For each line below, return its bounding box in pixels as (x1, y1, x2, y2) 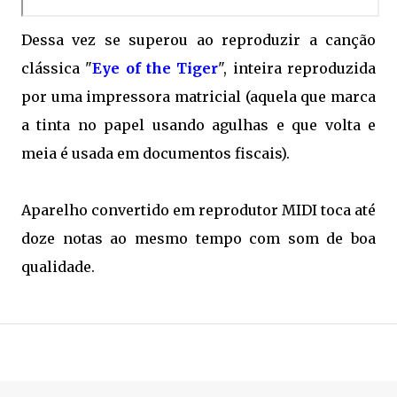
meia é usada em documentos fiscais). (21, 144, 290, 162)
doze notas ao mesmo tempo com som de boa (21, 230, 376, 247)
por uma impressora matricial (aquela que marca (21, 88, 376, 105)
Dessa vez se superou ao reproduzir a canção (21, 31, 376, 49)
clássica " (21, 59, 93, 77)
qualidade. (21, 258, 95, 276)
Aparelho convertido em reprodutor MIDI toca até (21, 201, 376, 219)
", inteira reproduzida (218, 59, 377, 77)
